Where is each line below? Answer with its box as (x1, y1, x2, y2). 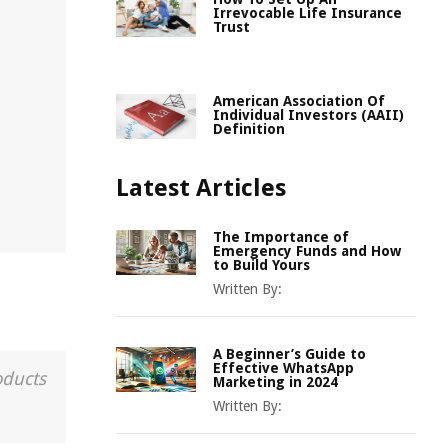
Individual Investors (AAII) (213, 107, 404, 123)
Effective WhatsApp (213, 360, 354, 376)
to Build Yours (213, 257, 310, 273)
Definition (213, 121, 285, 137)
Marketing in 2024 (213, 374, 338, 390)
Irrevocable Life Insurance (213, 5, 402, 21)
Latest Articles (116, 174, 286, 202)
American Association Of (213, 93, 385, 109)
